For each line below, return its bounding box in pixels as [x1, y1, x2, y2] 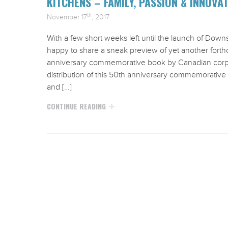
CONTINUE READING [47, 101, 106, 111]
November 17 [47, 13, 87, 21]
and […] [47, 82, 72, 92]
